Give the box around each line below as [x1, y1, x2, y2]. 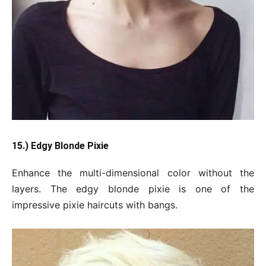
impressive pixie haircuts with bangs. [12, 199, 178, 211]
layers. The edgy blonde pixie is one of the [12, 183, 254, 195]
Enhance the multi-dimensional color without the [12, 167, 254, 179]
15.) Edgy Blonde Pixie [12, 140, 109, 152]
